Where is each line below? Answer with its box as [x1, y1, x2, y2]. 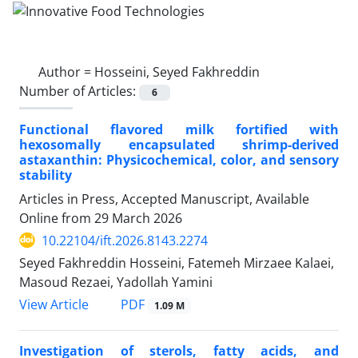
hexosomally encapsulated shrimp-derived [19, 135, 339, 153]
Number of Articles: [19, 82, 139, 100]
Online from [19, 209, 94, 227]
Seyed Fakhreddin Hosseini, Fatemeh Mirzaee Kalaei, [19, 253, 334, 272]
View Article [19, 296, 89, 313]
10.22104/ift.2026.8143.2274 [42, 231, 208, 249]
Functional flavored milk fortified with [19, 120, 339, 138]
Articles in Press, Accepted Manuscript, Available [19, 189, 309, 208]
